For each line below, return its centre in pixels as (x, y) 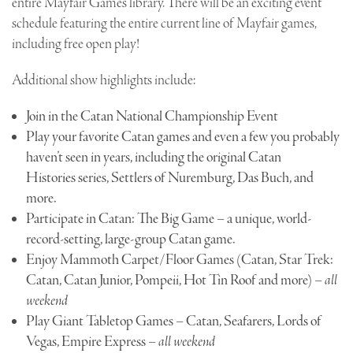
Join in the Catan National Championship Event (152, 117)
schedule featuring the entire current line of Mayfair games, (164, 24)
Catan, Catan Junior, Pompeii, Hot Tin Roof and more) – (175, 281)
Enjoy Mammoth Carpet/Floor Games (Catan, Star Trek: (179, 260)
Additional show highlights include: (104, 80)
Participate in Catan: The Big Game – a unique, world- (168, 219)
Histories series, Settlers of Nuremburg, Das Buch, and (169, 178)
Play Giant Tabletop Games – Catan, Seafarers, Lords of (173, 321)
